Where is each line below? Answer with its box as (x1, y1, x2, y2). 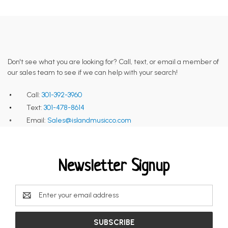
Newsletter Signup (58, 158, 170, 176)
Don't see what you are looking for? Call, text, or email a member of (8, 58, 219, 66)
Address (15, 196, 41, 205)
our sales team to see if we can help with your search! (8, 68, 178, 77)
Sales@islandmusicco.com (47, 116, 132, 125)
